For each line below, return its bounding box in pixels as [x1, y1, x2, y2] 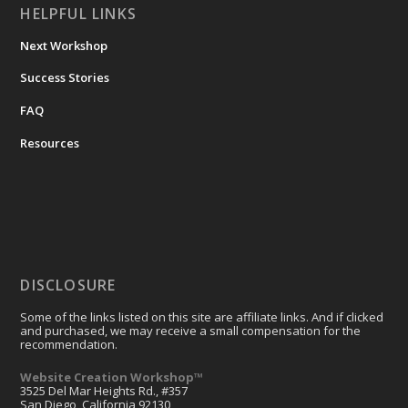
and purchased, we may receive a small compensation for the [20, 322, 362, 340]
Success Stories [20, 69, 110, 87]
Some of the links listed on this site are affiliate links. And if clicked [20, 309, 384, 326]
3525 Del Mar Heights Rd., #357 [20, 382, 189, 399]
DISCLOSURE [20, 275, 117, 296]
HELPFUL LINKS [20, 3, 138, 24]
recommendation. [20, 336, 118, 353]
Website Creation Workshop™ [20, 368, 204, 385]
